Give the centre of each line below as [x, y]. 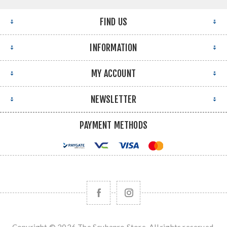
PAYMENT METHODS [113, 125]
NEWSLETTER [113, 99]
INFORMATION [113, 48]
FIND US [113, 22]
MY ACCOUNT [113, 73]
